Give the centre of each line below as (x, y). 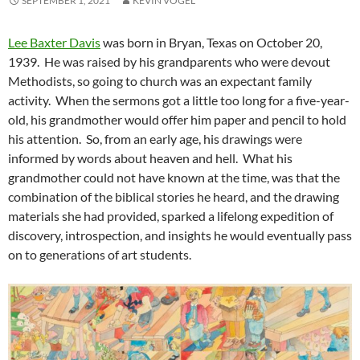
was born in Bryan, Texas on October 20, (211, 43)
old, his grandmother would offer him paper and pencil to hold (177, 120)
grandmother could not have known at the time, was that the (174, 178)
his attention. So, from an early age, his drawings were (155, 139)
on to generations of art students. (100, 255)
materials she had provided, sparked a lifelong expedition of (171, 216)
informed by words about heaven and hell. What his (150, 158)
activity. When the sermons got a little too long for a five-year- (179, 100)
